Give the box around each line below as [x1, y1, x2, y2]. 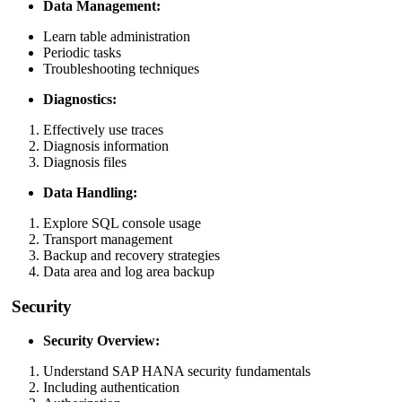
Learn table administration [43, 28, 190, 44]
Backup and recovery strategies [43, 247, 220, 263]
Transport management [43, 231, 172, 247]
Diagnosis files [43, 153, 127, 170]
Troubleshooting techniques [43, 60, 199, 76]
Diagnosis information [43, 137, 169, 153]
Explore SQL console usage [43, 214, 201, 231]
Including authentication [43, 380, 179, 396]
